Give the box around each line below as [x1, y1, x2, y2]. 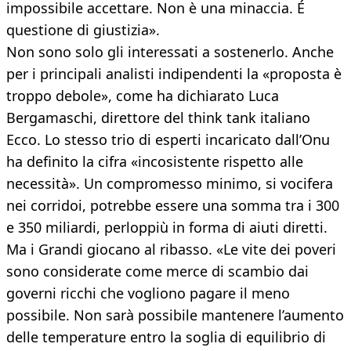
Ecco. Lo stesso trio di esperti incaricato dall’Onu [6, 130, 330, 150]
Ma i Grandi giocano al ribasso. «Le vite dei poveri [6, 240, 336, 259]
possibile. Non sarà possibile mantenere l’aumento [6, 306, 344, 325]
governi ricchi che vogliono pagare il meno [6, 284, 290, 303]
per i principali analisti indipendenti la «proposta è [6, 64, 342, 84]
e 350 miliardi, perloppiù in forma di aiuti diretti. [6, 218, 327, 237]
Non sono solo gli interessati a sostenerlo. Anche [6, 42, 334, 62]
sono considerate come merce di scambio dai [6, 262, 309, 281]
